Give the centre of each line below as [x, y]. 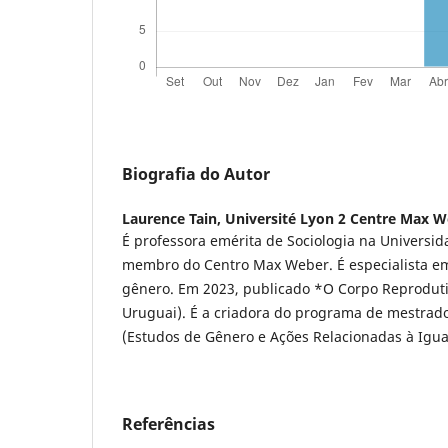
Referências [168, 424]
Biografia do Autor [196, 174]
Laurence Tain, [173, 219]
